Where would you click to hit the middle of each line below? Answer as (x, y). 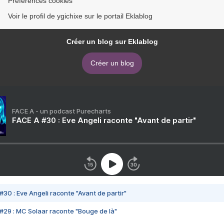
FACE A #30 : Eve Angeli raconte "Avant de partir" (104, 120)
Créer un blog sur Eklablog (112, 41)
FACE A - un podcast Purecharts (61, 111)
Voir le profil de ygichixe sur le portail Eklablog (80, 16)
